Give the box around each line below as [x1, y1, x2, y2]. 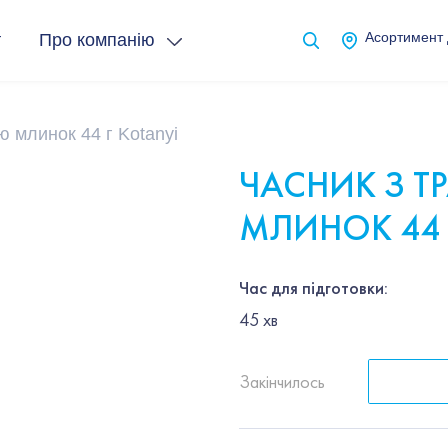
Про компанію [38, 30, 155, 50]
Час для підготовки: [239, 275, 388, 299]
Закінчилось [239, 369, 325, 393]
